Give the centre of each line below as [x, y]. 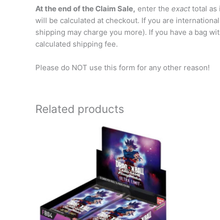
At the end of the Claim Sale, [85, 9]
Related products [80, 109]
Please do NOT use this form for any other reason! [123, 68]
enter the [153, 9]
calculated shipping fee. [77, 44]
